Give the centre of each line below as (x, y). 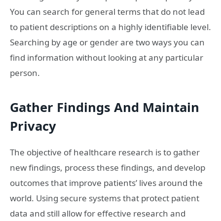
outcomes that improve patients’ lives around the (106, 183)
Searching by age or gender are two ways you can (107, 42)
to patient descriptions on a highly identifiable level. (110, 27)
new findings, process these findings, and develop (108, 167)
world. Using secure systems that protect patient (105, 198)
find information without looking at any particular (107, 58)
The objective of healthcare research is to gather (105, 152)
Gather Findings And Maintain (105, 107)
